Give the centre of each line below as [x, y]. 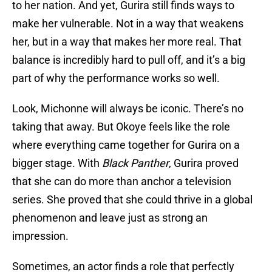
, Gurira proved [204, 163]
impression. [40, 236]
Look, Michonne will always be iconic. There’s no [128, 109]
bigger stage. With [57, 163]
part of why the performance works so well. [116, 78]
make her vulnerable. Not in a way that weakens [128, 24]
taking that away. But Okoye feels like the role [121, 127]
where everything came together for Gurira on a [126, 145]
